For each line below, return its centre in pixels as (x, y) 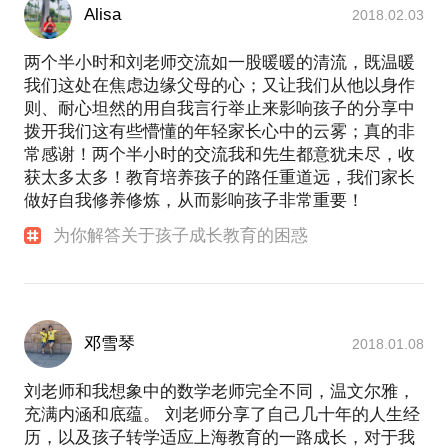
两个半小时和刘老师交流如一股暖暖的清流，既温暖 (219, 62)
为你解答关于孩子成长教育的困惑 (181, 235)
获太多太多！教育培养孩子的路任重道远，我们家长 (219, 177)
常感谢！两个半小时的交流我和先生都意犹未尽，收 (219, 154)
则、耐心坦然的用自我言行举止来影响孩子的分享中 (219, 108)
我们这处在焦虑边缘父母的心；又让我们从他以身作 (219, 85)
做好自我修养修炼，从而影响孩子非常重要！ (194, 200)
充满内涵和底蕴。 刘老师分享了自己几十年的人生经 (222, 415)
